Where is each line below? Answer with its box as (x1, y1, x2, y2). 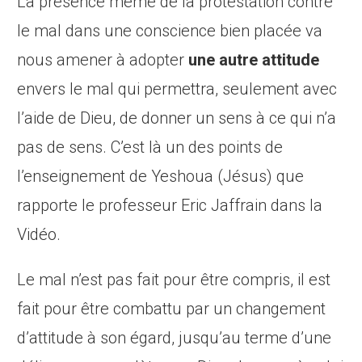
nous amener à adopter (17, 50, 185, 70)
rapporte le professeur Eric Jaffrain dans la (17, 196, 323, 216)
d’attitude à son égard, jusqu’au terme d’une (17, 328, 332, 348)
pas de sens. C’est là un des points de (17, 137, 284, 158)
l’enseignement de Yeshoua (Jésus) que (17, 166, 305, 187)
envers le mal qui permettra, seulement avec (17, 79, 338, 99)
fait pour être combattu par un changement (17, 299, 326, 319)
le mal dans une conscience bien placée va (17, 21, 323, 41)
